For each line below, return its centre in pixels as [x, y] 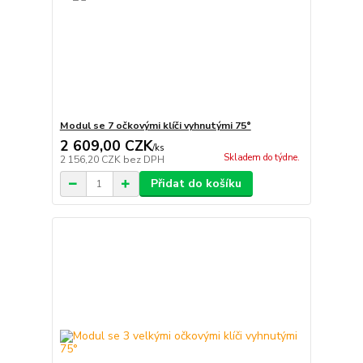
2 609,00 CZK [106, 146]
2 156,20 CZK [91, 160]
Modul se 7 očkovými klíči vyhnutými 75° [155, 126]
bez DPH [143, 160]
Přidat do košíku [196, 184]
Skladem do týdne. [261, 158]
